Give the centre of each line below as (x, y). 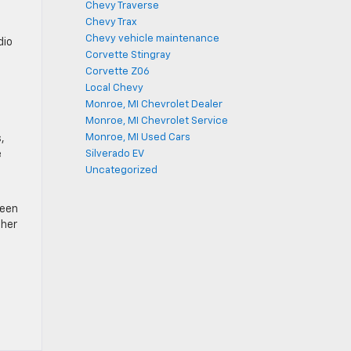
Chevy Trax (111, 22)
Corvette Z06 (118, 72)
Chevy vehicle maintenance (152, 39)
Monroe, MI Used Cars (138, 138)
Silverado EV (115, 154)
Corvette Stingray (128, 55)
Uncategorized (121, 170)
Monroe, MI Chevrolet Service (157, 121)
